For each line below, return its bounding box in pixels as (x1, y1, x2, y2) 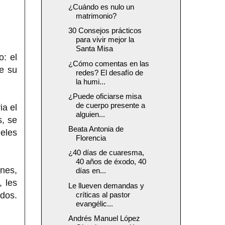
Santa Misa (75, 44, 113, 53)
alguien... (75, 109, 105, 119)
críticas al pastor (75, 190, 130, 199)
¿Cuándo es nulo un (68, 3, 134, 12)
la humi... (75, 77, 105, 86)
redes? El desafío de (75, 68, 143, 77)
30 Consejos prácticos (68, 26, 142, 35)
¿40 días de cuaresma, (68, 148, 144, 157)
